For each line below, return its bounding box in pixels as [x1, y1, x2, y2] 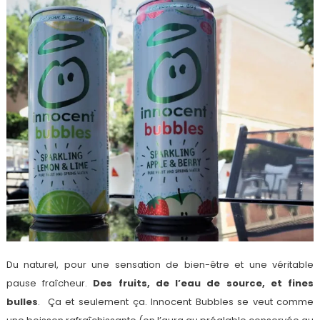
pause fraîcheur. [6, 276, 94, 291]
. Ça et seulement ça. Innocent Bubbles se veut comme [37, 295, 314, 309]
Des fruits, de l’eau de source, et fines [93, 276, 314, 291]
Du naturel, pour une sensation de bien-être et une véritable [6, 258, 314, 272]
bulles [6, 295, 38, 309]
